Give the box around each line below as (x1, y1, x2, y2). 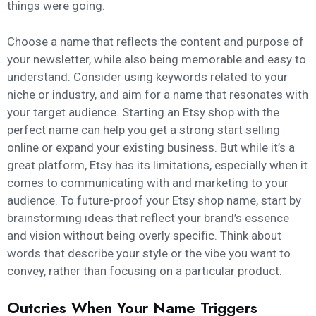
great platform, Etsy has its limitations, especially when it (7, 157, 308, 172)
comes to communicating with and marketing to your (7, 175, 288, 190)
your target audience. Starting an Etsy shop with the (7, 104, 279, 119)
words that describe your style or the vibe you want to (7, 245, 291, 260)
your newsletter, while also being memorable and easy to (7, 51, 306, 66)
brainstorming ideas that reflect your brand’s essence (7, 210, 289, 225)
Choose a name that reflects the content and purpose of (7, 34, 304, 49)
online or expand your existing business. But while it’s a (7, 140, 295, 154)
